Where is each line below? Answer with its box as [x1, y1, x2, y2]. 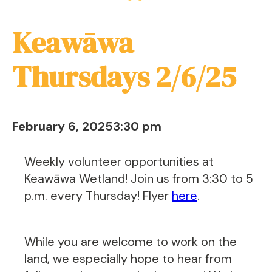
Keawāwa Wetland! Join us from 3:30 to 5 [24, 171, 253, 186]
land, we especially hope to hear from [24, 251, 232, 267]
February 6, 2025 [12, 118, 113, 134]
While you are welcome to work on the [24, 234, 237, 250]
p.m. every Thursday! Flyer [24, 188, 172, 203]
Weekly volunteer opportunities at [24, 154, 214, 169]
